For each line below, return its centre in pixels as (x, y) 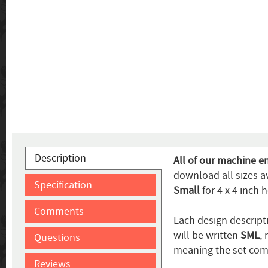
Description (60, 159)
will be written (207, 236)
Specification (63, 185)
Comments (59, 212)
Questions (57, 238)
